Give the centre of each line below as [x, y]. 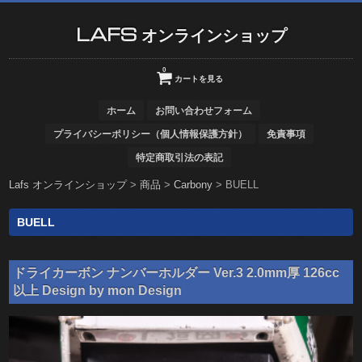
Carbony [194, 185]
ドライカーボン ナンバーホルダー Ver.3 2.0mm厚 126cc [177, 273]
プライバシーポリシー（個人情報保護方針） [150, 134]
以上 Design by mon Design [98, 290]
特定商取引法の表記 [179, 157]
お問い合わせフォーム [204, 110]
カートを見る [199, 79]
